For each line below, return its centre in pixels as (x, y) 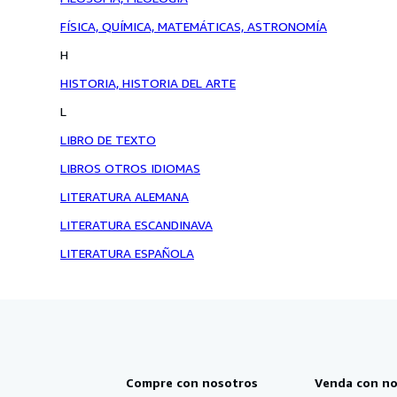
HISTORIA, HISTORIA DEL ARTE (148, 83)
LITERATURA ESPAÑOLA (127, 253)
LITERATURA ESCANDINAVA (136, 225)
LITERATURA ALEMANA (125, 196)
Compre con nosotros (192, 382)
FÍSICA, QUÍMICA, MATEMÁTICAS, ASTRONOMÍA (194, 26)
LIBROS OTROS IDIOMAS (130, 168)
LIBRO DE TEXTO (108, 140)
